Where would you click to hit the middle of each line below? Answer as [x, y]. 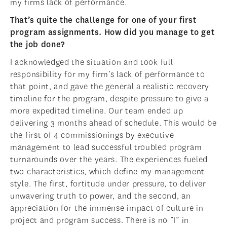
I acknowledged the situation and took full [92, 62]
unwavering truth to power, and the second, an [101, 196]
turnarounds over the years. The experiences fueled [109, 160]
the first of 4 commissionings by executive [92, 135]
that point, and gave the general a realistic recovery [110, 87]
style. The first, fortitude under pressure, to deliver [108, 184]
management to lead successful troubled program [106, 147]
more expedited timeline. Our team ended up [97, 111]
